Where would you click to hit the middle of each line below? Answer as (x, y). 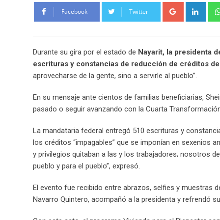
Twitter (139, 11)
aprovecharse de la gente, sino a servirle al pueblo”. (115, 75)
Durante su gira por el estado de (85, 52)
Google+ (195, 7)
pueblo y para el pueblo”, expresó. (86, 166)
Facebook (74, 11)
